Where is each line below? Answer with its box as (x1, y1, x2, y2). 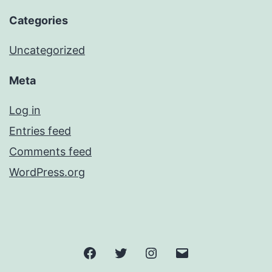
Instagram (158, 245, 204, 258)
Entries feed (9, 124, 71, 138)
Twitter (127, 245, 160, 258)
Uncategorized (9, 44, 85, 57)
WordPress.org (9, 166, 85, 179)
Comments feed (9, 145, 92, 158)
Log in (9, 104, 41, 117)
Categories (9, 14, 68, 27)
